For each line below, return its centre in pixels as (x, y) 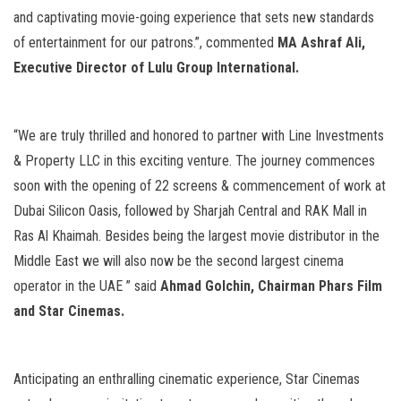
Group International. (236, 68)
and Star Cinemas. (69, 311)
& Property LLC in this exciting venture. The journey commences (194, 161)
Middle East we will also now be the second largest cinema (179, 261)
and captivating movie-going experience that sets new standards (194, 18)
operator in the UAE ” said (87, 286)
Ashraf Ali (331, 43)
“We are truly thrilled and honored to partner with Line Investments (199, 136)
